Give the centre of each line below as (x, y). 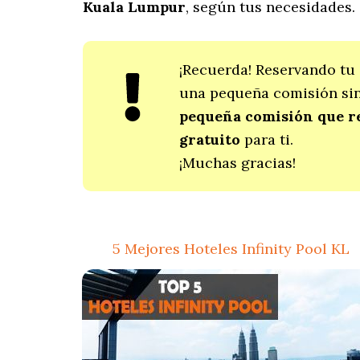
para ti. (267, 139)
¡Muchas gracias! (238, 163)
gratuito (210, 139)
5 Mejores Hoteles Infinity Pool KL (231, 249)
